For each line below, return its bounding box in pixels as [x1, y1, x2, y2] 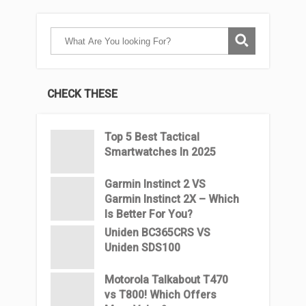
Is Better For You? [105, 208, 193, 221]
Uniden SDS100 [105, 241, 180, 254]
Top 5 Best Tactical [105, 130, 199, 143]
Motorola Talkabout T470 [105, 273, 228, 286]
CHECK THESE [47, 87, 117, 100]
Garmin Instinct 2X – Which [105, 193, 239, 206]
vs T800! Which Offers [105, 288, 217, 301]
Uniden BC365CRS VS [105, 226, 210, 239]
